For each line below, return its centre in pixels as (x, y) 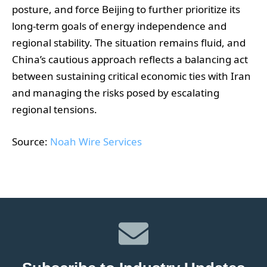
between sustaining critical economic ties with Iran (131, 76)
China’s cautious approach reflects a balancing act (130, 59)
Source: (31, 142)
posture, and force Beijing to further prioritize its (126, 9)
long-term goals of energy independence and (119, 26)
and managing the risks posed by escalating (116, 92)
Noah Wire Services (96, 142)
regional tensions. (55, 109)
